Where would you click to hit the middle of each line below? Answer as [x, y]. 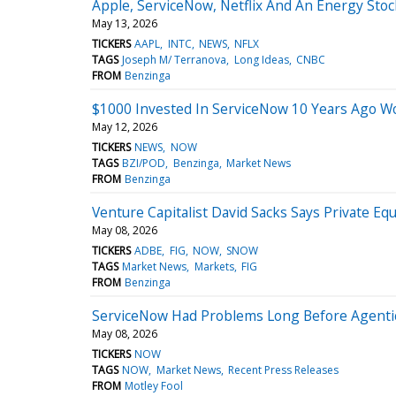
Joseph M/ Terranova [175, 59]
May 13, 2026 [125, 23]
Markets [214, 266]
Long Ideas [261, 59]
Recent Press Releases [283, 369]
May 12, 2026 [125, 126]
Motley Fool [154, 385]
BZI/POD [144, 163]
